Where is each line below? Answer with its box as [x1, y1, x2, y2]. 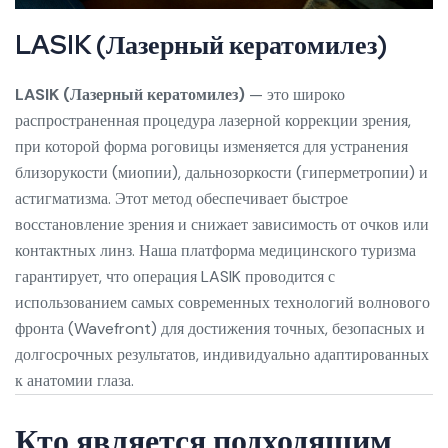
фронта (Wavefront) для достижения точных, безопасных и [15, 318, 425, 340]
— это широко [245, 84, 345, 106]
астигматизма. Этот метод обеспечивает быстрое [15, 188, 348, 210]
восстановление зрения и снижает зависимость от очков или [15, 214, 429, 236]
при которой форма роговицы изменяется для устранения [15, 136, 408, 158]
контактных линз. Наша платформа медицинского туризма [15, 240, 416, 262]
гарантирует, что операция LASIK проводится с [15, 266, 335, 288]
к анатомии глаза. [15, 370, 134, 392]
